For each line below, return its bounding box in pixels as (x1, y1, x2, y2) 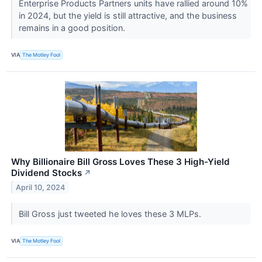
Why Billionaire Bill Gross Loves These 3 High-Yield (11, 156, 230, 167)
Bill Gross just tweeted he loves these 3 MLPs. (18, 208, 204, 219)
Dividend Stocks (11, 167, 82, 178)
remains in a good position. (18, 22, 127, 33)
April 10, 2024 (16, 182, 65, 192)
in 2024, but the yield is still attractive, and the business (18, 10, 237, 20)
